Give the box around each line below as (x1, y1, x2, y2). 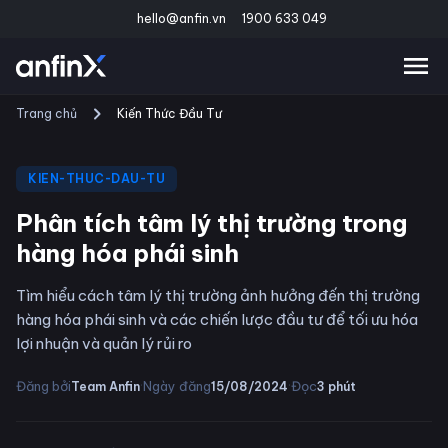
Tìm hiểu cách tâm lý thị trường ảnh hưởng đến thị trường (16, 286, 420, 305)
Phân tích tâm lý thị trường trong (16, 208, 407, 238)
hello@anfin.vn (137, 11, 226, 26)
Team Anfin (71, 378, 140, 394)
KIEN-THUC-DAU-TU (28, 171, 165, 186)
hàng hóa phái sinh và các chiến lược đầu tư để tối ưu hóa (16, 310, 418, 329)
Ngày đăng (143, 378, 211, 394)
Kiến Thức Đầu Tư (117, 106, 222, 121)
